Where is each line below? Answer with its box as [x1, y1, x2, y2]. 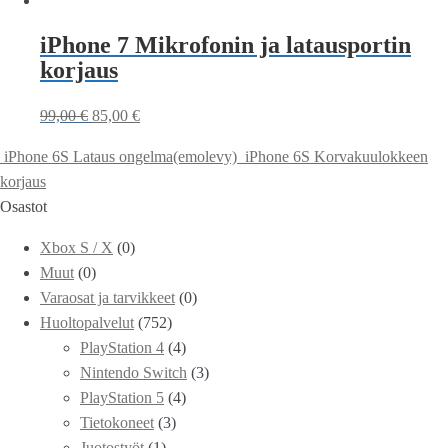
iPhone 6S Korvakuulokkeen [245, 147, 428, 165]
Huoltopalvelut [40, 313, 134, 331]
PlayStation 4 [80, 338, 164, 356]
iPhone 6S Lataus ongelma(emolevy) [4, 147, 237, 165]
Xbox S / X [40, 238, 113, 256]
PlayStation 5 [80, 388, 164, 406]
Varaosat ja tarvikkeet [40, 288, 175, 306]
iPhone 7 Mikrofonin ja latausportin [40, 31, 411, 58]
